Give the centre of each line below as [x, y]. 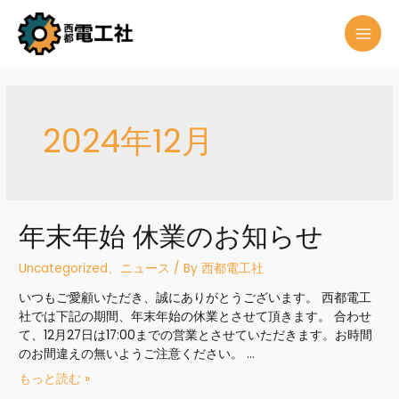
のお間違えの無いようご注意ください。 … [137, 354]
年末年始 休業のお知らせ [171, 236]
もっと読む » [55, 379]
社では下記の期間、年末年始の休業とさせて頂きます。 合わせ [195, 317]
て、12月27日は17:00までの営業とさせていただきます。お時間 [196, 336]
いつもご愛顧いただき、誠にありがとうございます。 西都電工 [195, 298]
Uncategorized [64, 268]
